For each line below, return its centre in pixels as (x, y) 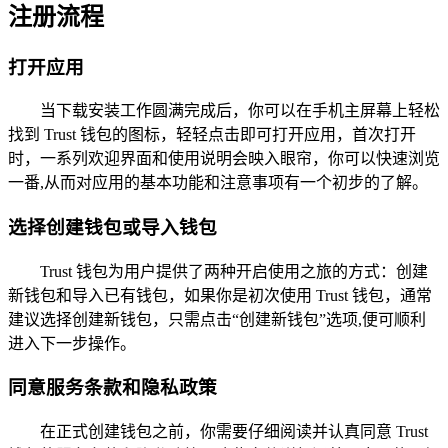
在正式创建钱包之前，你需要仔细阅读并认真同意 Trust (234, 432)
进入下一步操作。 (72, 343)
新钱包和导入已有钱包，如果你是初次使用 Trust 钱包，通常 (220, 295)
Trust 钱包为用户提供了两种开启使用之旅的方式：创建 (234, 271)
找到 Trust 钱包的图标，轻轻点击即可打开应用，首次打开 (212, 135)
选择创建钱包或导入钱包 (112, 227)
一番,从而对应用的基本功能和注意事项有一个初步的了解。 (218, 183)
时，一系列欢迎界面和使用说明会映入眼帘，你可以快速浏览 (224, 159)
